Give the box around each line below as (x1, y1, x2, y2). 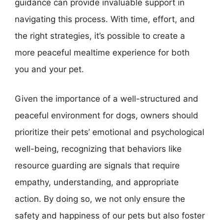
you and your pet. (15, 64, 84, 74)
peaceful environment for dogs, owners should (15, 110, 198, 120)
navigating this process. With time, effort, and (15, 14, 195, 24)
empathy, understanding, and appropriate (15, 177, 179, 187)
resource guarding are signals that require (15, 160, 180, 170)
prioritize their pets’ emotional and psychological (15, 127, 204, 137)
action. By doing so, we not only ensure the (15, 193, 185, 204)
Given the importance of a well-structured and (15, 93, 198, 104)
